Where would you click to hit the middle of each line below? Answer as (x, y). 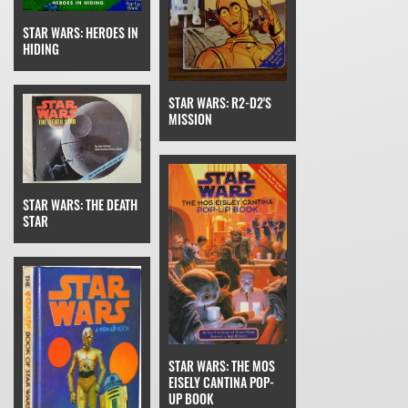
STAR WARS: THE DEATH (80, 204)
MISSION (190, 119)
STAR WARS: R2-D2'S (220, 103)
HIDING (41, 49)
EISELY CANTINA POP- (221, 382)
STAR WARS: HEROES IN (81, 33)
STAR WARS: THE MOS (222, 365)
